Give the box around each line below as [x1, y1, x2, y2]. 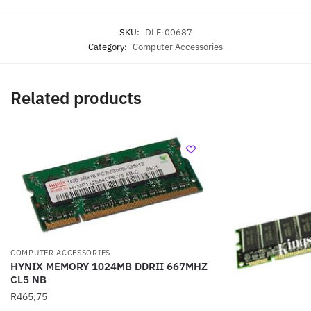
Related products [10, 86, 142, 109]
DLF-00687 [144, 26, 192, 38]
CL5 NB [10, 273, 47, 287]
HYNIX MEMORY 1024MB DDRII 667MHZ [10, 260, 208, 274]
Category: [88, 40, 129, 53]
